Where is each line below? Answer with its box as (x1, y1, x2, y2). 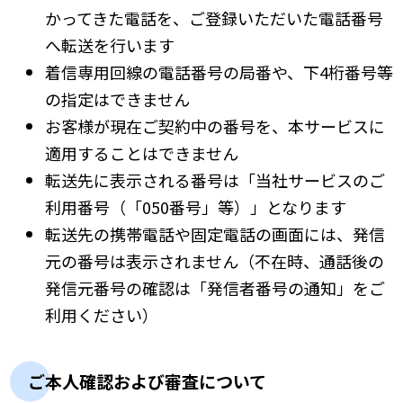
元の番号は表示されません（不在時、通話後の (44, 249, 384, 273)
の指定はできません (44, 87, 190, 112)
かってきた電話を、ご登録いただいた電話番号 (44, 6, 383, 31)
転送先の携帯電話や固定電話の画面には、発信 (44, 222, 385, 246)
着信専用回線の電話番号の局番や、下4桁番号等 (44, 60, 393, 85)
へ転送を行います (44, 33, 175, 58)
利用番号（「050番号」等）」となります (44, 195, 346, 219)
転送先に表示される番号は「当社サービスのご (44, 168, 385, 193)
